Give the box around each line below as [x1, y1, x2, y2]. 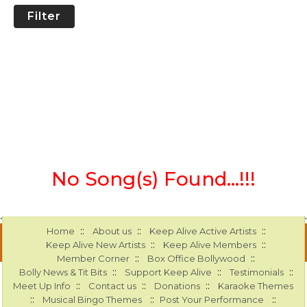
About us [92, 225, 132, 237]
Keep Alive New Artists [46, 239, 146, 251]
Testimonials [229, 267, 284, 278]
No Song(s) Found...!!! [51, 167, 256, 191]
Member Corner [57, 253, 130, 265]
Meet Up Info [13, 280, 71, 292]
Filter [27, 10, 61, 23]
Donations [154, 280, 201, 292]
